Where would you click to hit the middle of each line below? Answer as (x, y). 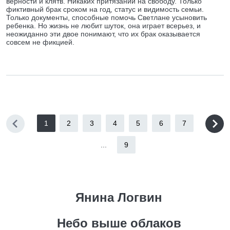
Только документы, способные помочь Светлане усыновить (107, 17)
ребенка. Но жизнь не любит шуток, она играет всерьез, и (103, 26)
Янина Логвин (119, 197)
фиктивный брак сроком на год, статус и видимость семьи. (105, 9)
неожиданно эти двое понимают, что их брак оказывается (103, 34)
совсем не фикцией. (40, 42)
